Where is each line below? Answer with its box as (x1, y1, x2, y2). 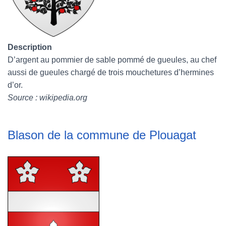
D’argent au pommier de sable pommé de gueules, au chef (8, 55, 216, 64)
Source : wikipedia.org (8, 93, 87, 102)
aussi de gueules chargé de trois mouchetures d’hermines (8, 68, 214, 77)
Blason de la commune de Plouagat (8, 128, 196, 142)
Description (8, 43, 52, 51)
